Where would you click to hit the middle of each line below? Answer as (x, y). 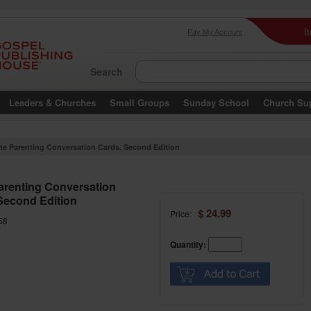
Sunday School (216, 102)
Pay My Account (215, 32)
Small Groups (140, 102)
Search (107, 72)
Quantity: (188, 244)
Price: (184, 213)
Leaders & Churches (52, 102)
